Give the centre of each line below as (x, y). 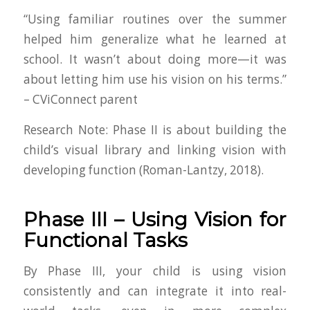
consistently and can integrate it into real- (155, 291)
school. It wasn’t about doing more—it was (155, 60)
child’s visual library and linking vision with (155, 149)
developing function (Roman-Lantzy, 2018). (143, 170)
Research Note (64, 129)
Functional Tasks (105, 240)
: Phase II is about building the (196, 129)
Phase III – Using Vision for (155, 219)
